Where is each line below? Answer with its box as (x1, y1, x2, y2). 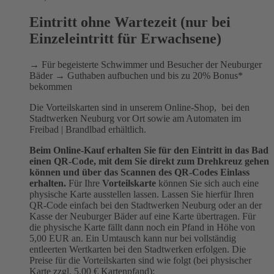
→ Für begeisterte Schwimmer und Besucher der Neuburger (29, 59, 262, 70)
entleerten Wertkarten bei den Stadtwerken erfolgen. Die (29, 244, 246, 255)
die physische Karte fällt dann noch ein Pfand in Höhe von (29, 222, 255, 233)
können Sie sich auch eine (156, 178, 259, 189)
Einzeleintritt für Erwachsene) (29, 31, 221, 47)
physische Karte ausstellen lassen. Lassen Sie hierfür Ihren (29, 189, 254, 200)
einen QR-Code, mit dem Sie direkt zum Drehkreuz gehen (29, 156, 269, 167)
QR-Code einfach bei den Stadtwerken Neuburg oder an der (29, 200, 262, 211)
